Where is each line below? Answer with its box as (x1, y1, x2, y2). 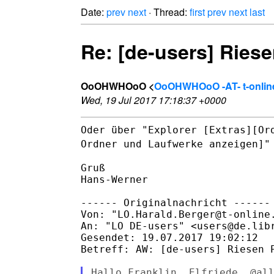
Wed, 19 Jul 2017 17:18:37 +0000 (81, 92, 226, 107)
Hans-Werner (81, 173, 148, 185)
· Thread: (146, 5, 190, 19)
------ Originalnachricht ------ (81, 196, 270, 209)
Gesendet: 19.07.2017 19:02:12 (81, 231, 258, 243)
